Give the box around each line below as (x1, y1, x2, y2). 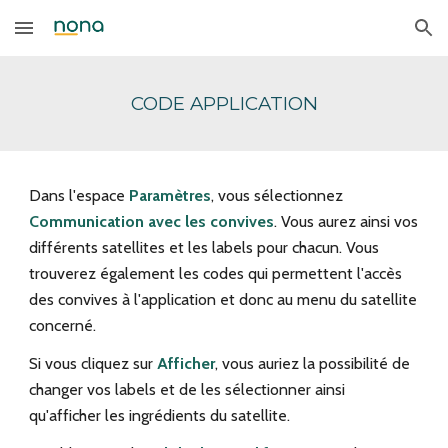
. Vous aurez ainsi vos (274, 212, 419, 231)
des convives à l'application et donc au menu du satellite (29, 290, 418, 309)
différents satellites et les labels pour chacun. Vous (29, 238, 380, 257)
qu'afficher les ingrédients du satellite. (29, 406, 291, 425)
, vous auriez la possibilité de (215, 354, 411, 373)
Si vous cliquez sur (29, 354, 158, 373)
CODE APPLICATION (130, 92, 318, 115)
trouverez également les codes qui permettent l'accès (29, 264, 403, 283)
